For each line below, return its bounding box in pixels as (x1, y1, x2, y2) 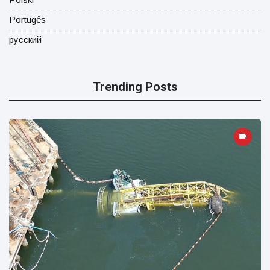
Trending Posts (92, 80, 178, 95)
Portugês (9, 14, 46, 25)
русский (9, 34, 42, 45)
